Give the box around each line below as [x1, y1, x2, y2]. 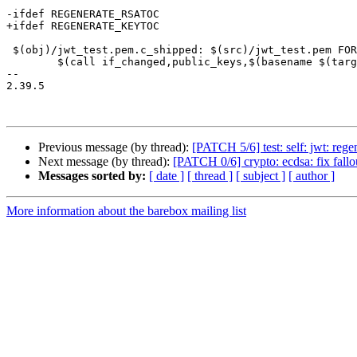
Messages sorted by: [38, 169, 146, 183]
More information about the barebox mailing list [6, 204, 246, 218]
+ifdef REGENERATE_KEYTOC [6, 20, 159, 33]
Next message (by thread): [38, 155, 173, 169]
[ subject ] [236, 169, 285, 183]
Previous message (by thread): [38, 140, 192, 155]
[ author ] [288, 169, 335, 183]
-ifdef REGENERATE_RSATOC [6, 8, 159, 21]
